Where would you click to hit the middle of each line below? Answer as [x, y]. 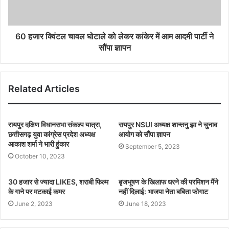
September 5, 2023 [153, 146]
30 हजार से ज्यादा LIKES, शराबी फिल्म [58, 182]
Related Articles [44, 89]
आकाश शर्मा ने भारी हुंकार [39, 144]
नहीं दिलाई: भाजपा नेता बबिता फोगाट [163, 191]
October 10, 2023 [40, 156]
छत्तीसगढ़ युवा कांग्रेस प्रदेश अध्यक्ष [52, 134]
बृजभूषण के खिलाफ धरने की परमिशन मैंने [168, 182]
